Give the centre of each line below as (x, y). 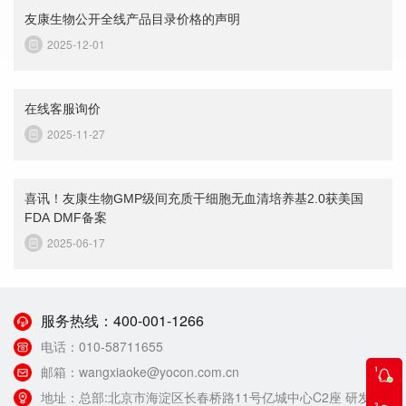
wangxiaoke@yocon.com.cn (159, 372)
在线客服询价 (62, 108)
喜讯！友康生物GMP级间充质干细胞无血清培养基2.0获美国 (193, 198)
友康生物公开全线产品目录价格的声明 (132, 19)
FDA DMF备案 (65, 217)
